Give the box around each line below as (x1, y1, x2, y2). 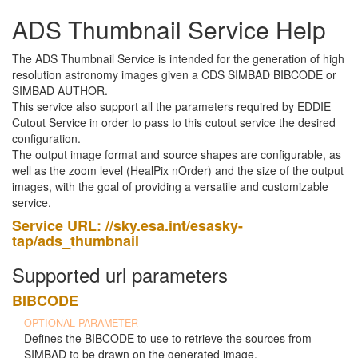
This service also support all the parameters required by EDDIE (12, 98, 331, 114)
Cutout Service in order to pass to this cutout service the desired (12, 114, 336, 130)
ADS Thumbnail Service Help (12, 12, 326, 46)
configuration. (12, 130, 81, 146)
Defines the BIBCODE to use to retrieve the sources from (24, 330, 312, 346)
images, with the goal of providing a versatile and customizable (12, 178, 328, 194)
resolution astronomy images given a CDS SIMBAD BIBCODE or (12, 66, 336, 82)
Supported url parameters (12, 261, 228, 288)
